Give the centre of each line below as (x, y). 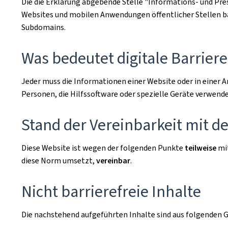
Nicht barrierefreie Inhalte (111, 191)
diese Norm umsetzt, (59, 161)
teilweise (201, 148)
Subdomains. (44, 27)
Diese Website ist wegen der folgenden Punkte (103, 148)
